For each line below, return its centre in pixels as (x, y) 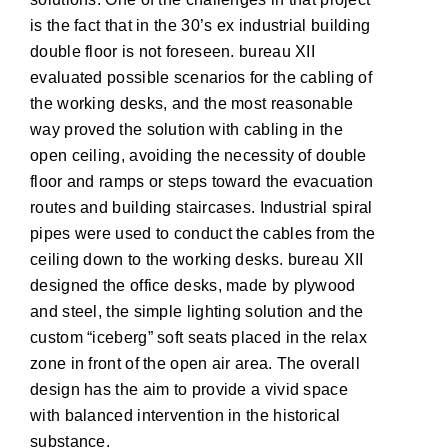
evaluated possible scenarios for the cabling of (201, 77)
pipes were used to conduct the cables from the (203, 233)
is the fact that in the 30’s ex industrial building (200, 25)
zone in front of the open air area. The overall (195, 363)
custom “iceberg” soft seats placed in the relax (199, 337)
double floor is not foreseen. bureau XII (173, 51)
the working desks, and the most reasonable (192, 103)
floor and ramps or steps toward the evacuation (202, 181)
